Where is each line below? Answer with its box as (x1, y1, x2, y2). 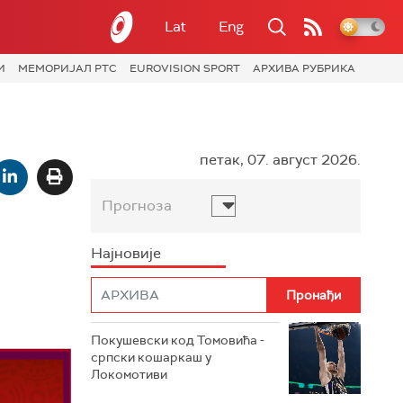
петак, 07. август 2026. (200, 149, 361, 169)
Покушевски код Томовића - (91, 331, 264, 348)
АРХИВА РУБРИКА (253, 61, 355, 76)
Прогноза (102, 195, 172, 215)
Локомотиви (91, 365, 167, 382)
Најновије (91, 243, 161, 263)
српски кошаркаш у (91, 348, 211, 365)
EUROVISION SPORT (130, 61, 240, 76)
